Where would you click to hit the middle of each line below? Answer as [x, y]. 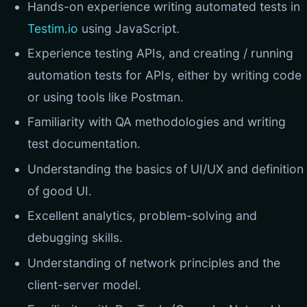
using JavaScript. [129, 28]
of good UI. [60, 191]
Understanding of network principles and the [154, 262]
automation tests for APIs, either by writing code [164, 75]
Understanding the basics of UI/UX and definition [165, 169]
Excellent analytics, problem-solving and [142, 216]
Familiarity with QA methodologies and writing [157, 122]
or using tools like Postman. [106, 97]
